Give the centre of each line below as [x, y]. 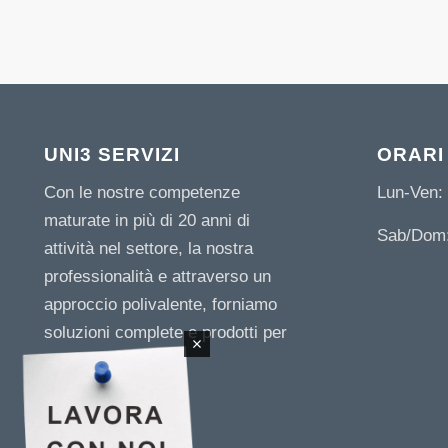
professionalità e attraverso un [157, 277]
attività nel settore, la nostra [148, 249]
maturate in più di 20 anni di [146, 221]
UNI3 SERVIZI [111, 154]
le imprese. [85, 361]
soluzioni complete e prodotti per [165, 333]
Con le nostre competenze [141, 193]
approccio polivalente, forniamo [160, 305]
